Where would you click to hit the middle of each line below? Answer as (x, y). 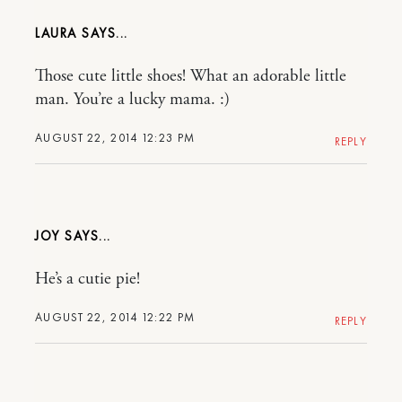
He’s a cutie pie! (87, 279)
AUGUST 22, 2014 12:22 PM (115, 317)
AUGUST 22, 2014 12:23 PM (115, 138)
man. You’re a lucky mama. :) (132, 100)
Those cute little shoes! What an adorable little (191, 76)
